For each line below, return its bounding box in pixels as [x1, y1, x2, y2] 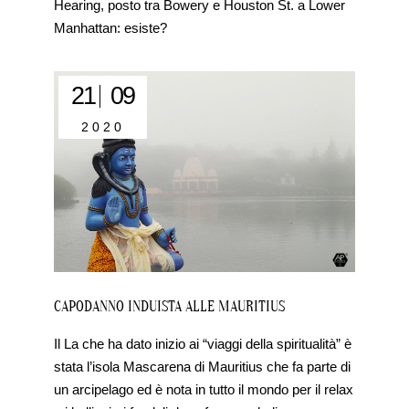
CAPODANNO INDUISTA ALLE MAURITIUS [54, 299, 286, 316]
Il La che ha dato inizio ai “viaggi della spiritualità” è [54, 336, 352, 352]
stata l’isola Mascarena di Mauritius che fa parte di [54, 359, 351, 375]
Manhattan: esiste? [54, 20, 168, 37]
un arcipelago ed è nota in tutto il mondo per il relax [54, 382, 354, 398]
